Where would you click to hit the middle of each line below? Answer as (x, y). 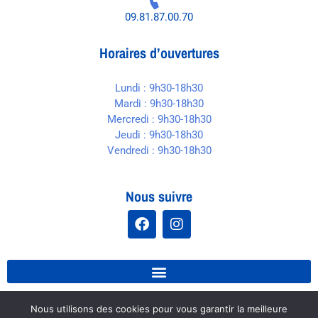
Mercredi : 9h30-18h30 (159, 119)
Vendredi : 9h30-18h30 (159, 150)
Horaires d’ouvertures (159, 53)
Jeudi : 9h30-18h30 (159, 135)
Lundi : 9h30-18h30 (159, 88)
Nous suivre (159, 197)
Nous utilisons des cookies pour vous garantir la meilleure (159, 309)
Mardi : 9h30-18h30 (159, 103)
